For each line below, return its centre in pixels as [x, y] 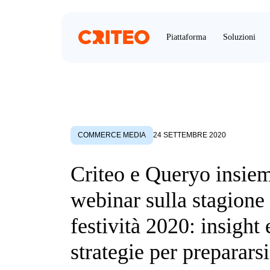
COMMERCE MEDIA [112, 135]
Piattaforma [186, 37]
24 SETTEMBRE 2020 [190, 135]
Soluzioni [239, 37]
